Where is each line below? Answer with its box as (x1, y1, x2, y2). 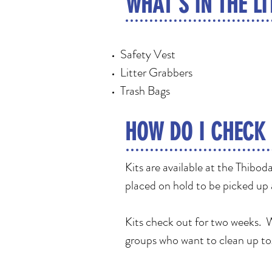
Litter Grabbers (120, 64, 192, 81)
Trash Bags (120, 82, 170, 100)
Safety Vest (120, 46, 175, 63)
